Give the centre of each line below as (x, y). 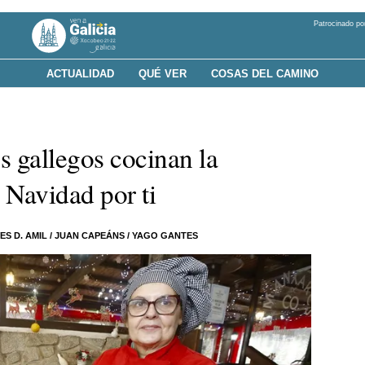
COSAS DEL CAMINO (265, 73)
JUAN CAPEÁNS (90, 235)
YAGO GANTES (165, 235)
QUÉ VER (163, 73)
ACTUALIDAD (80, 73)
